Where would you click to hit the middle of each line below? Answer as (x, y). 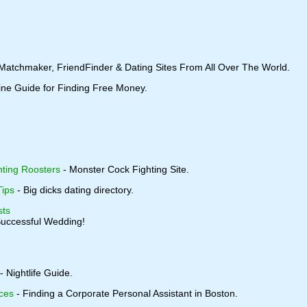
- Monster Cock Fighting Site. (125, 169)
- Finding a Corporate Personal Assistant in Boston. (126, 293)
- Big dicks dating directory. (74, 190)
